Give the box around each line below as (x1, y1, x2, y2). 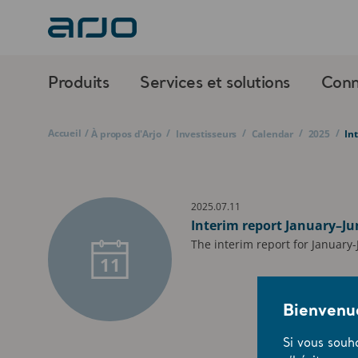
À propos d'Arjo (91, 127, 161, 141)
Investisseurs (175, 127, 237, 141)
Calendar (251, 127, 294, 141)
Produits (48, 74, 109, 93)
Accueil (48, 126, 82, 140)
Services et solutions (140, 74, 290, 93)
